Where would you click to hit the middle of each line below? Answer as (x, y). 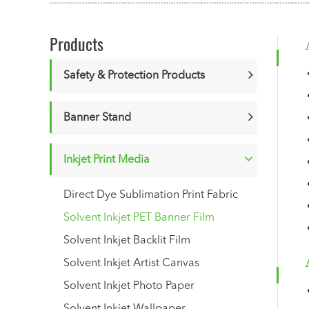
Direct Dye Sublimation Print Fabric (151, 195)
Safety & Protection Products (134, 76)
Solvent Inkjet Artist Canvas (131, 263)
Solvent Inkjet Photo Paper (129, 286)
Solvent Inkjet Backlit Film (127, 241)
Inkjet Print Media (107, 160)
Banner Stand (97, 118)
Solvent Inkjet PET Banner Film (139, 218)
